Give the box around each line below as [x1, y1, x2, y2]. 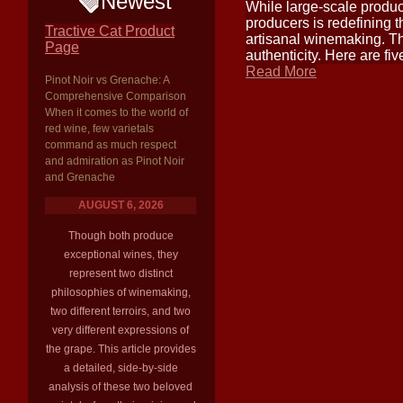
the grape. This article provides [45, 343, 196, 355]
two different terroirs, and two [50, 305, 191, 318]
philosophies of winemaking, [50, 286, 191, 299]
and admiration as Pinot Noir [45, 155, 184, 167]
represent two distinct [68, 267, 173, 280]
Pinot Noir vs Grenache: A [45, 74, 169, 86]
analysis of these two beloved [49, 381, 193, 393]
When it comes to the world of [45, 106, 188, 119]
